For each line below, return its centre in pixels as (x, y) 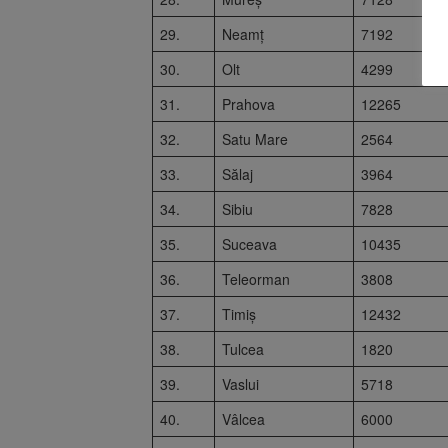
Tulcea (243, 348)
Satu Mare (255, 138)
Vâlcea (243, 418)
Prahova (248, 103)
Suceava (249, 243)
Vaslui (240, 383)
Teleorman (256, 278)
